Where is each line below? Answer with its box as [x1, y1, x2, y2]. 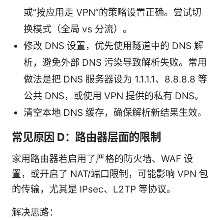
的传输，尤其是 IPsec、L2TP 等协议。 [12, 184, 176, 195]
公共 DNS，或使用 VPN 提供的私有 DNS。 [24, 90, 204, 102]
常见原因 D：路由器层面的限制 [12, 130, 161, 144]
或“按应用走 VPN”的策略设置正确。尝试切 [24, 7, 201, 19]
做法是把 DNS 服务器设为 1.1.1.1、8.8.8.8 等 [24, 74, 207, 85]
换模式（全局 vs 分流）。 [24, 24, 132, 35]
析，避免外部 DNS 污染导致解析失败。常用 [24, 57, 207, 69]
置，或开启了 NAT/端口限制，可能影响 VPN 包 [12, 168, 208, 180]
